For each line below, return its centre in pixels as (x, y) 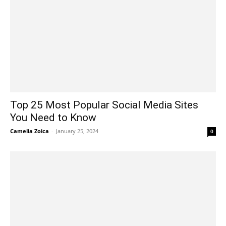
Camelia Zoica (30, 131)
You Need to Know (53, 117)
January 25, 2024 (77, 131)
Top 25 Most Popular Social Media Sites (104, 105)
